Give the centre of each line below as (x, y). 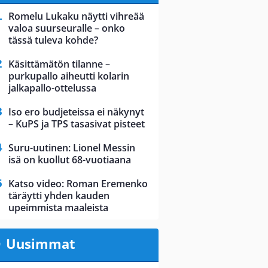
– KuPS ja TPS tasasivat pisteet (77, 124)
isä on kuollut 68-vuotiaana (70, 160)
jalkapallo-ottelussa (52, 88)
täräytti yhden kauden (59, 196)
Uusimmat (40, 244)
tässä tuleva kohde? (53, 40)
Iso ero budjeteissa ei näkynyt (76, 112)
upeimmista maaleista (58, 208)
